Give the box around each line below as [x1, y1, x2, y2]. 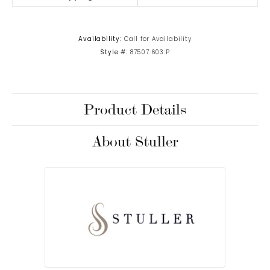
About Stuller [92, 131, 178, 152]
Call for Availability [124, 37, 192, 43]
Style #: [100, 50, 128, 56]
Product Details [84, 99, 186, 121]
